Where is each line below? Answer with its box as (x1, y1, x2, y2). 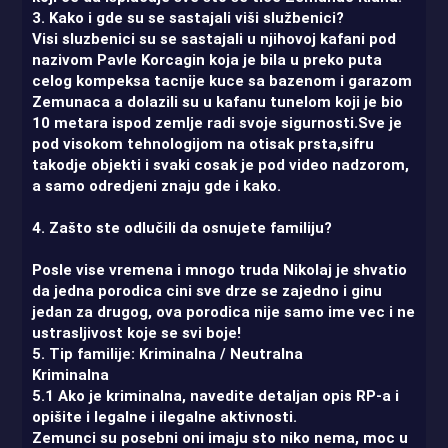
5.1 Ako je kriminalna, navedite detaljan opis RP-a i (32, 386, 400, 405)
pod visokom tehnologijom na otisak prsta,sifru (32, 134, 375, 153)
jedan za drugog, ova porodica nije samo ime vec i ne (32, 302, 416, 321)
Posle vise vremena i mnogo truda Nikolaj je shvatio (32, 260, 408, 279)
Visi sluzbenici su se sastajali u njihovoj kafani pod (32, 29, 397, 48)
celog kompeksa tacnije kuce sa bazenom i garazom (32, 71, 413, 90)
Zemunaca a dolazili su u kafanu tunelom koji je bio (32, 92, 404, 111)
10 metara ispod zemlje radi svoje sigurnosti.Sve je (32, 113, 403, 132)
